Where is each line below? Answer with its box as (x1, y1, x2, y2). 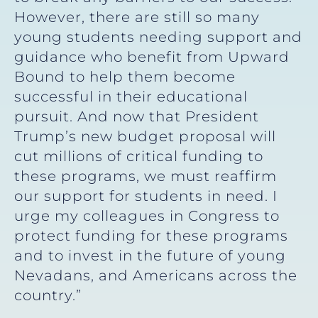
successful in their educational (14, 87, 248, 105)
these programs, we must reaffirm (14, 167, 277, 185)
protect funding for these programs (14, 226, 288, 244)
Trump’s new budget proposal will (14, 127, 276, 145)
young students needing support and (14, 28, 302, 45)
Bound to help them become (14, 67, 236, 85)
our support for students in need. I (14, 187, 278, 204)
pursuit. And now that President (14, 107, 259, 125)
